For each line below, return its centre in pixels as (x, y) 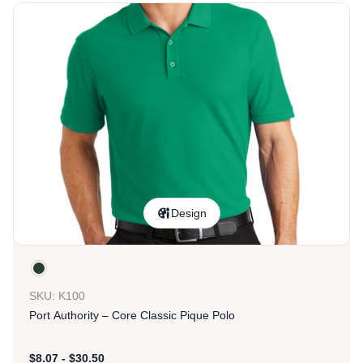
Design (189, 213)
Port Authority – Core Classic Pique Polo (132, 315)
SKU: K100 (57, 296)
